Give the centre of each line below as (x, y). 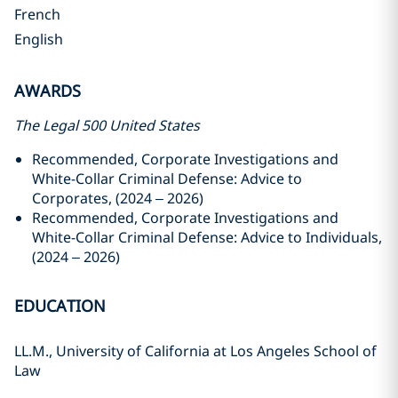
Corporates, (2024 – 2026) (118, 198)
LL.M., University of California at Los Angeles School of (195, 351)
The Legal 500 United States (107, 125)
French (37, 14)
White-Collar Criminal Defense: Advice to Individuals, (207, 237)
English (39, 39)
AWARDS (48, 91)
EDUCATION (60, 306)
